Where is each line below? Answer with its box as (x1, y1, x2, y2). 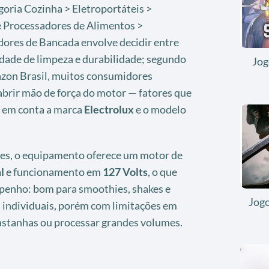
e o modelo (133, 102, 186, 116)
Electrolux (83, 102, 134, 116)
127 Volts (102, 165, 148, 178)
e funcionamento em (4, 165, 103, 178)
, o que (147, 165, 177, 178)
